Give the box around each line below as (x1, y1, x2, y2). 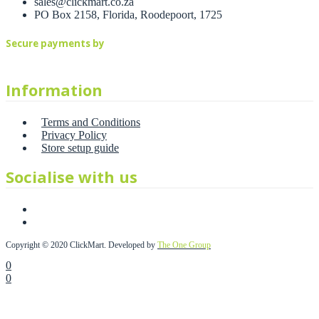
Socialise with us (6, 166, 137, 188)
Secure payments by (6, 37, 105, 51)
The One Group (157, 240, 211, 251)
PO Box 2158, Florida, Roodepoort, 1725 (34, 9, 222, 21)
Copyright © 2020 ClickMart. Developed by (6, 240, 157, 251)
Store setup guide (41, 142, 119, 155)
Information (6, 79, 103, 101)
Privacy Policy (41, 129, 107, 142)
